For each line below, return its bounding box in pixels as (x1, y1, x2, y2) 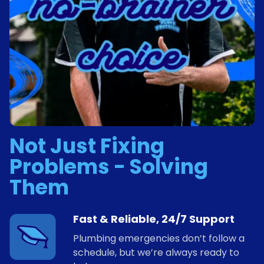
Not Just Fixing (9, 131, 164, 160)
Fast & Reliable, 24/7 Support (73, 211, 235, 226)
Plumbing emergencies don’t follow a (73, 231, 245, 245)
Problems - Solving (9, 151, 208, 181)
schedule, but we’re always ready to (73, 245, 239, 259)
